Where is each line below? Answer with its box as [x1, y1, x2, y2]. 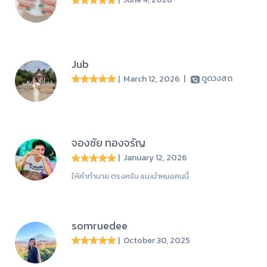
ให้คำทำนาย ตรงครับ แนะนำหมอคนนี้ [72, 170, 189, 182]
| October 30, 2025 [118, 234, 194, 247]
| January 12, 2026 [118, 151, 191, 164]
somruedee [72, 217, 128, 234]
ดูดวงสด [200, 72, 236, 85]
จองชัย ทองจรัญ [72, 135, 145, 151]
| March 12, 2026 [118, 72, 184, 85]
